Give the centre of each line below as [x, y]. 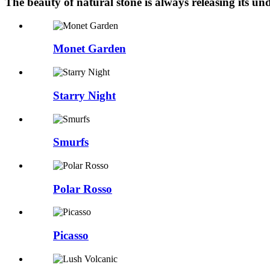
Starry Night [84, 95]
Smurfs [71, 142]
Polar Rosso [83, 189]
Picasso [71, 236]
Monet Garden [89, 49]
